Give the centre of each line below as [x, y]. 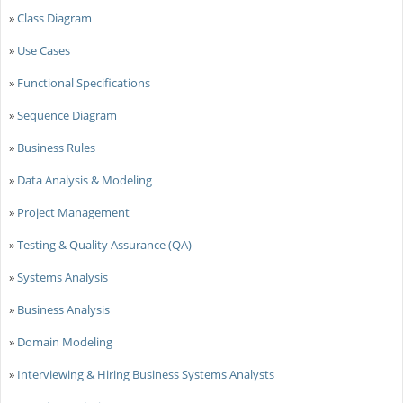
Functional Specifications [83, 82]
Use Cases [43, 50]
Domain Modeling [64, 341]
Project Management [73, 212]
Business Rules [56, 147]
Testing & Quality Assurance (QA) [104, 244]
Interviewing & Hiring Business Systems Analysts [145, 374]
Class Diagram [54, 18]
